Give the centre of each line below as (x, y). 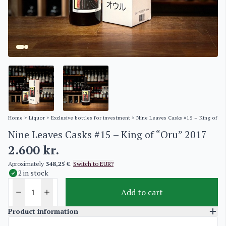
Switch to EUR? (93, 164)
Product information (43, 211)
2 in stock (33, 173)
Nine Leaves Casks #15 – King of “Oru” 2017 (107, 134)
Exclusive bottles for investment (91, 118)
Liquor (37, 118)
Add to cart (142, 192)
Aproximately (27, 164)
